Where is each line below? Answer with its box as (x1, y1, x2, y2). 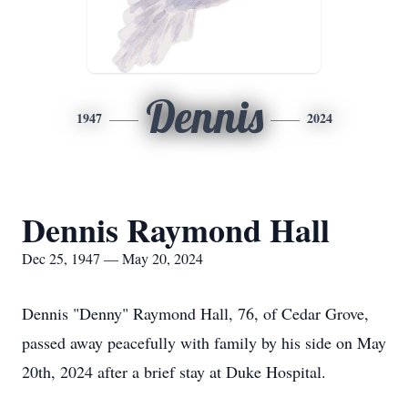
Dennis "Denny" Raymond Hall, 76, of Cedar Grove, (22, 302, 369, 324)
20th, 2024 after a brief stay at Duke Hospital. (22, 361, 326, 382)
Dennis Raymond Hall (22, 206, 330, 253)
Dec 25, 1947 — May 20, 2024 (22, 249, 203, 268)
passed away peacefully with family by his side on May (22, 331, 386, 353)
